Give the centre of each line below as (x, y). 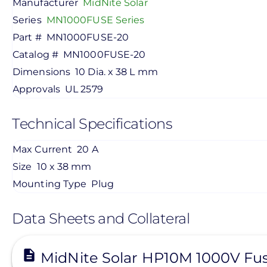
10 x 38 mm (64, 167)
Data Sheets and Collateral (101, 218)
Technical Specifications (92, 123)
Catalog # (35, 54)
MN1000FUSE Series (95, 20)
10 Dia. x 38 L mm (117, 72)
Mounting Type (50, 184)
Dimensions (41, 72)
